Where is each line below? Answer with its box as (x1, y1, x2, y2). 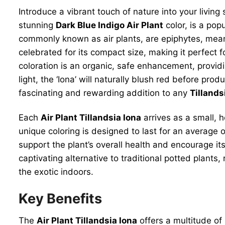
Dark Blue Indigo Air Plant (56, 20, 163, 30)
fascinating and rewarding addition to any (19, 87, 190, 98)
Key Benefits (19, 190, 102, 207)
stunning (19, 20, 56, 30)
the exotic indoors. (19, 166, 93, 177)
